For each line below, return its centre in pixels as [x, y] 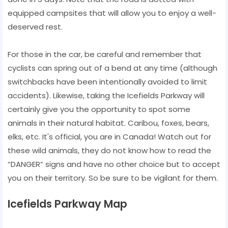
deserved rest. [35, 26]
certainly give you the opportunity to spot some [99, 109]
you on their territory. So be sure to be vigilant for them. [113, 178]
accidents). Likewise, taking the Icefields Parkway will [106, 95]
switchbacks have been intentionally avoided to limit [107, 81]
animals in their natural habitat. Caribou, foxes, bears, [108, 123]
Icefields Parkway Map [67, 204]
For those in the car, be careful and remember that [105, 54]
